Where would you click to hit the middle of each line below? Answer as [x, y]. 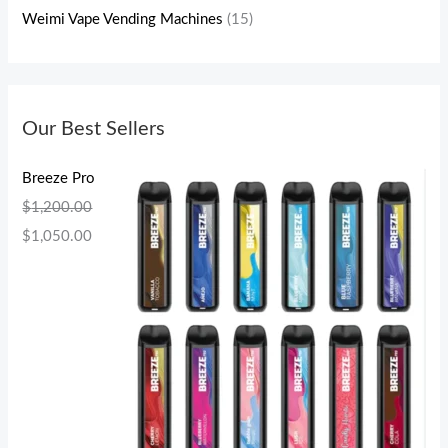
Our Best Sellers [94, 128]
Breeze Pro [59, 178]
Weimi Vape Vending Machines [123, 19]
